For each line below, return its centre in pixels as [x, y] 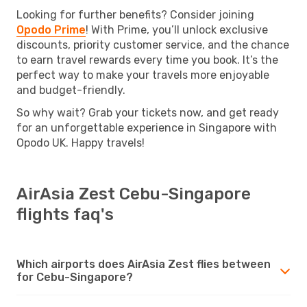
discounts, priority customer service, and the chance [153, 45]
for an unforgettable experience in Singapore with [147, 127]
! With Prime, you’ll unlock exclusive [177, 29]
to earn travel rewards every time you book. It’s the [147, 60]
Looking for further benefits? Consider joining [135, 14]
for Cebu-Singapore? [75, 277]
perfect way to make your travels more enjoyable [143, 75]
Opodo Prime [51, 29]
